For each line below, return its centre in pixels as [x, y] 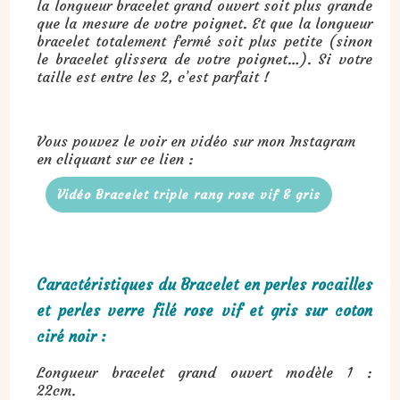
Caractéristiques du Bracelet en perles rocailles [204, 284]
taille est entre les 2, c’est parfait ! [154, 76]
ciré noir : [72, 336]
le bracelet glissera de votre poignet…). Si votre [204, 58]
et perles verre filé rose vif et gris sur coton [204, 310]
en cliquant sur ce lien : [118, 158]
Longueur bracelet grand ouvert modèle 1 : [204, 372]
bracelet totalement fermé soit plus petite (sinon [204, 41]
